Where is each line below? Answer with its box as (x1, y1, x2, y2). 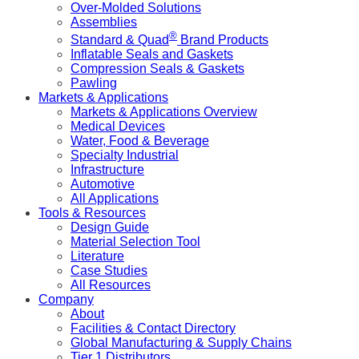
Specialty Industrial (71, 148, 179, 163)
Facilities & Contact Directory (71, 321, 236, 336)
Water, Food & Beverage (71, 134, 209, 148)
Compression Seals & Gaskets (71, 62, 244, 76)
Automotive (71, 177, 135, 192)
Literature (71, 249, 124, 264)
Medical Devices (71, 119, 165, 134)
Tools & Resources (38, 206, 146, 220)
